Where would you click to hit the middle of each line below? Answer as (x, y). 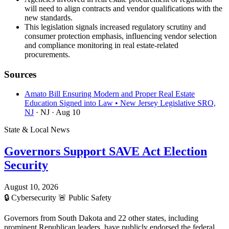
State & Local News (37, 130)
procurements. (47, 54)
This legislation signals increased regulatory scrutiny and (115, 27)
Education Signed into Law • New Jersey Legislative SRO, (120, 103)
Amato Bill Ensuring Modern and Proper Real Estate (110, 94)
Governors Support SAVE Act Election (106, 152)
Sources (20, 74)
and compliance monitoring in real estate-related (101, 45)
